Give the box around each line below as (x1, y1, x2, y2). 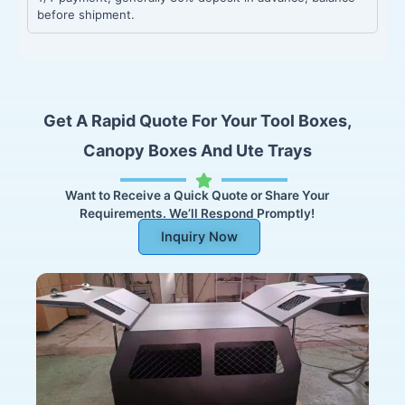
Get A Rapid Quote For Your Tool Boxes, (42, 110, 352, 130)
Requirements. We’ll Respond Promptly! (80, 205, 315, 221)
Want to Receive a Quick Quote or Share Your (65, 187, 329, 202)
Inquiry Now (160, 229, 238, 246)
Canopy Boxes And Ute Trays (82, 140, 312, 160)
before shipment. (37, 6, 135, 22)
